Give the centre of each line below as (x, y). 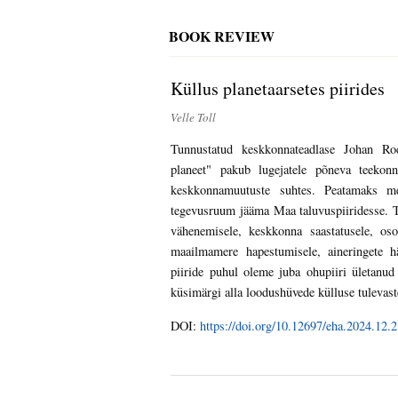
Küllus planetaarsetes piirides (278, 88)
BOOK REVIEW (222, 36)
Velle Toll (194, 117)
